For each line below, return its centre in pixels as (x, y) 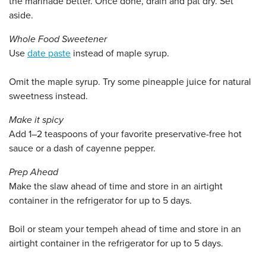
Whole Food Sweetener (58, 39)
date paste (49, 54)
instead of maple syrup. (120, 54)
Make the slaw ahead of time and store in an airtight (116, 187)
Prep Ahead (34, 172)
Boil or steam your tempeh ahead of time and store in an (125, 229)
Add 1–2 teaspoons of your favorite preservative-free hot (125, 134)
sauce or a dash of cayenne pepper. (82, 149)
